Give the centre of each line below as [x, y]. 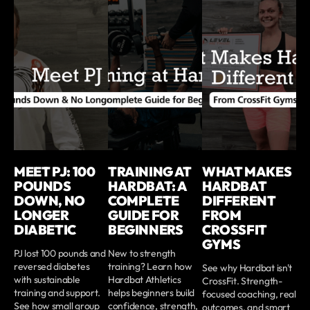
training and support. [57, 293]
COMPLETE [144, 201]
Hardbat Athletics [145, 280]
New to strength [142, 254]
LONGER [42, 216]
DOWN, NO [49, 201]
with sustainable [47, 280]
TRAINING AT [150, 172]
